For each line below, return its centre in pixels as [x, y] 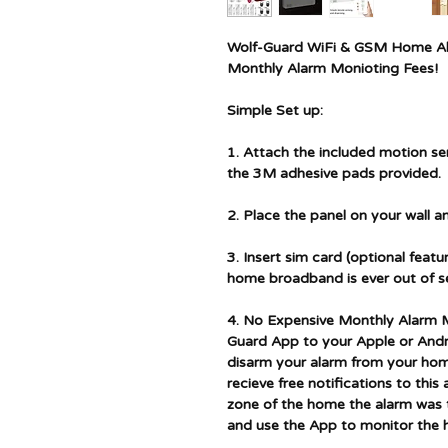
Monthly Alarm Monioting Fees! [332, 68]
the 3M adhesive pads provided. [334, 173]
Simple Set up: [275, 110]
